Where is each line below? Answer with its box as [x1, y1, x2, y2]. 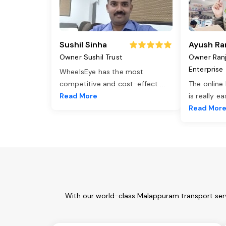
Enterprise [189, 65, 223, 74]
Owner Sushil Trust [60, 52, 123, 62]
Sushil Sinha [60, 39, 107, 50]
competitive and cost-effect [60, 79, 160, 89]
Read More [60, 91, 97, 101]
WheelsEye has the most [60, 67, 144, 77]
